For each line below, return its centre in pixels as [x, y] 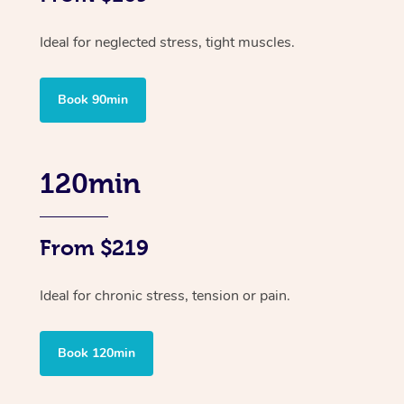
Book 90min [93, 99]
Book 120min [96, 353]
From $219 [94, 248]
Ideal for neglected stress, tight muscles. [167, 42]
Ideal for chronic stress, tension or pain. [165, 295]
